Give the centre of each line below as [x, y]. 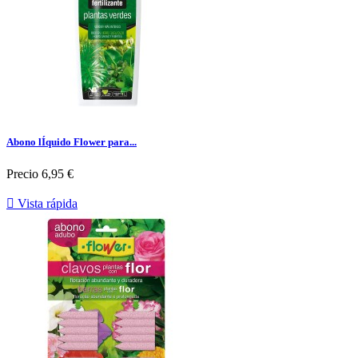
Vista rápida [46, 203]
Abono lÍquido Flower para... [72, 142]
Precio [22, 173]
